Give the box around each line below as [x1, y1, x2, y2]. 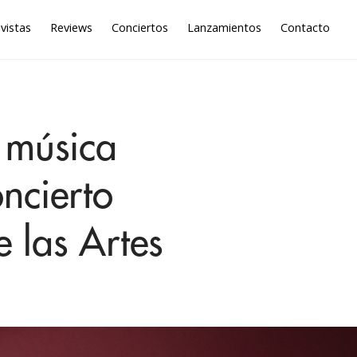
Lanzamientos [187, 20, 262, 35]
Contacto [280, 20, 331, 35]
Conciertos [112, 20, 169, 35]
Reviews [50, 20, 93, 35]
